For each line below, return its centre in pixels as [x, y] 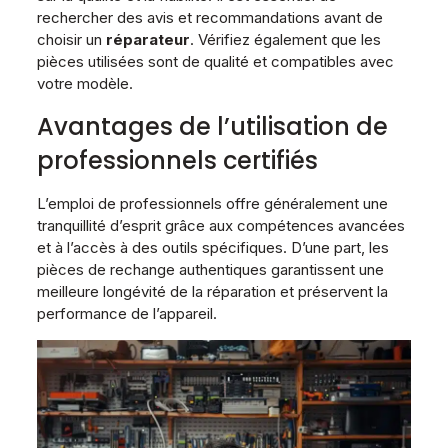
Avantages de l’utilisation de [212, 126]
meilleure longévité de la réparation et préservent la [212, 291]
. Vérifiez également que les [285, 39]
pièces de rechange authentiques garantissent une [210, 269]
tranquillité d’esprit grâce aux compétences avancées [220, 225]
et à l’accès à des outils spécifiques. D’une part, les [212, 247]
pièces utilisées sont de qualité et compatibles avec [215, 61]
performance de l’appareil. [126, 313]
